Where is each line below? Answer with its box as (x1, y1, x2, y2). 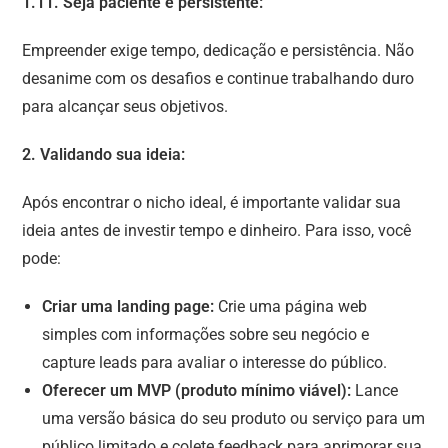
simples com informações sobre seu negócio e (42, 324, 370, 344)
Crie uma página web (214, 296, 368, 316)
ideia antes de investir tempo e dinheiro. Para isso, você (22, 220, 412, 240)
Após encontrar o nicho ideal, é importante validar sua (22, 192, 402, 212)
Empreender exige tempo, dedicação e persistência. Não (22, 40, 415, 60)
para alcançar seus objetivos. (22, 96, 229, 116)
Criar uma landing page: (42, 296, 215, 316)
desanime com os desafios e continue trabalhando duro (22, 68, 415, 88)
